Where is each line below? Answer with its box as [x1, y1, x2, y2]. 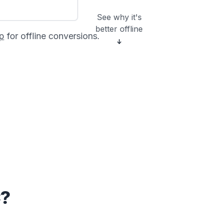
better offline [95, 24, 143, 34]
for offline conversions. [4, 31, 100, 41]
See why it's [96, 12, 142, 22]
